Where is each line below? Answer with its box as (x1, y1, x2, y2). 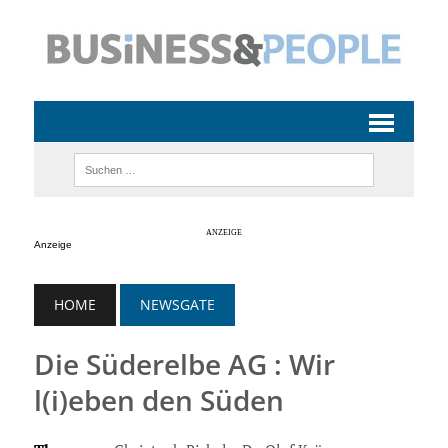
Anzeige (33, 238, 72, 250)
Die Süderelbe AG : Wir (33, 344, 335, 383)
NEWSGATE (139, 294, 215, 314)
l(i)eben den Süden (33, 380, 284, 419)
